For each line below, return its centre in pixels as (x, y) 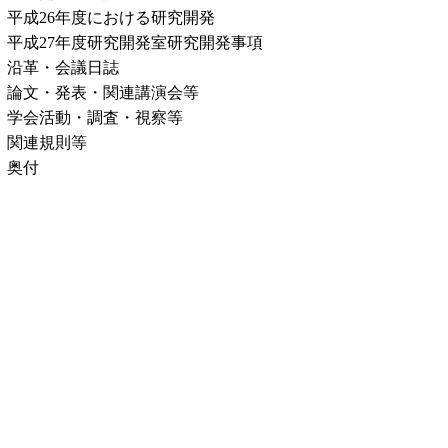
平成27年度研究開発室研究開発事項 (135, 42)
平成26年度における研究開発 (111, 17)
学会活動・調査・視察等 (95, 117)
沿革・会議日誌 (63, 67)
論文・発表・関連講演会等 (103, 92)
